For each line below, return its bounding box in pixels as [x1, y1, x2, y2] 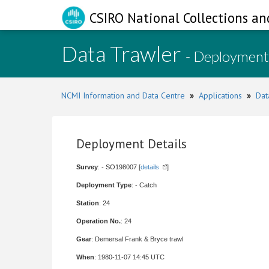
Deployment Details [76, 136, 187, 152]
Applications [199, 90, 242, 101]
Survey [76, 163, 98, 171]
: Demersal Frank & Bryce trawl [91, 235, 183, 243]
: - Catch [131, 181, 157, 189]
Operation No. [76, 217, 121, 225]
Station [76, 199, 99, 207]
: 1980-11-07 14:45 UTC [94, 253, 165, 261]
